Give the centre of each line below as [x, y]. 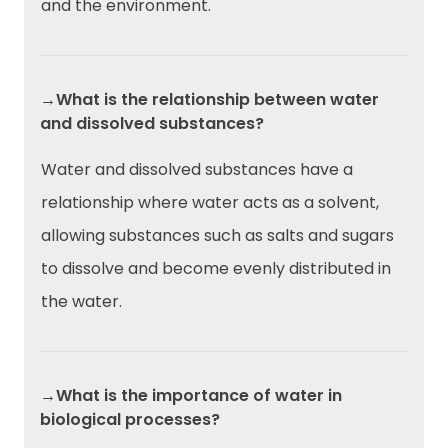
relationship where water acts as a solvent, [210, 203]
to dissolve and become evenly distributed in [216, 269]
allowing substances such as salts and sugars [217, 236]
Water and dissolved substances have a [197, 170]
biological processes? [130, 420]
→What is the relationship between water [209, 100]
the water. [81, 302]
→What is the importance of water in [191, 396]
